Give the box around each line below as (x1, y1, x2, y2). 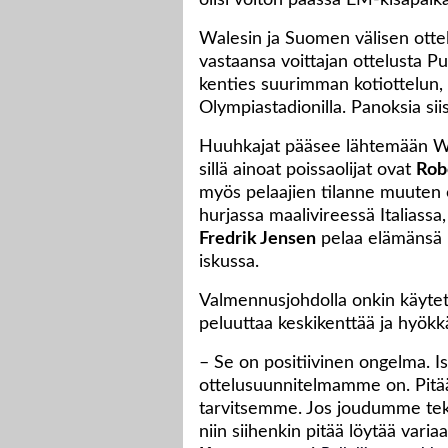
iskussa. (199, 253, 259, 272)
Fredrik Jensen (199, 230, 316, 249)
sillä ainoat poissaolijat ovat (199, 161, 416, 180)
